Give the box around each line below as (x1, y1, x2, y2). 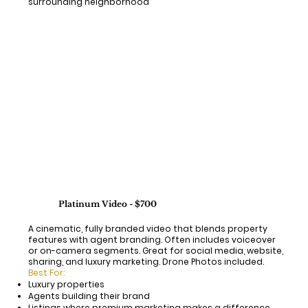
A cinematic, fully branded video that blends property (28, 222, 268, 234)
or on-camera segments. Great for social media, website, (28, 244, 284, 256)
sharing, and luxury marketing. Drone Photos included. (28, 255, 265, 267)
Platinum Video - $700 (58, 198, 157, 209)
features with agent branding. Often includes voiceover (28, 233, 276, 245)
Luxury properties (28, 278, 105, 290)
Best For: (28, 266, 65, 278)
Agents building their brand (28, 289, 151, 302)
